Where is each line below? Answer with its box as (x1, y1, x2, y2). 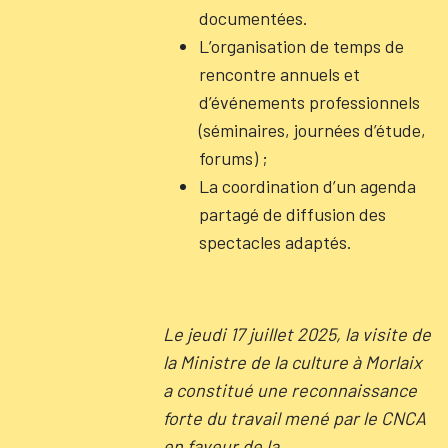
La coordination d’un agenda (198, 174, 416, 197)
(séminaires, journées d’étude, (198, 118, 426, 141)
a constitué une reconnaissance (162, 378, 417, 401)
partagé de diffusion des (198, 202, 386, 225)
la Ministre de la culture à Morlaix (162, 350, 422, 373)
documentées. (198, 6, 308, 29)
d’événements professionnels (198, 90, 420, 113)
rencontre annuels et (198, 62, 360, 85)
